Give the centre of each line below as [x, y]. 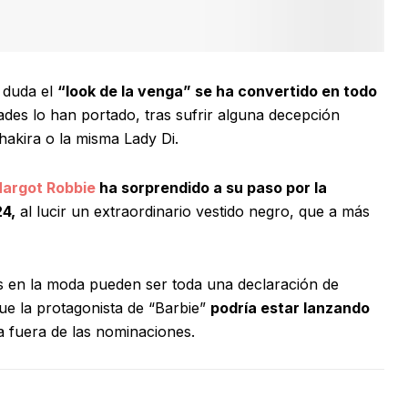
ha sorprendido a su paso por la [211, 188]
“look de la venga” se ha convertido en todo [217, 92]
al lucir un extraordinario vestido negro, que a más [193, 212]
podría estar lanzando [290, 308]
